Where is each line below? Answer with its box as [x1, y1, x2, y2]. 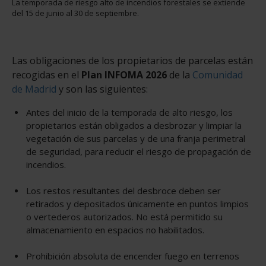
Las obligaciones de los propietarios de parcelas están [12, 54, 253, 68]
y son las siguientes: [59, 83, 148, 96]
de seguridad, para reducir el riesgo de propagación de [26, 145, 251, 158]
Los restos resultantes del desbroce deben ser [26, 185, 221, 197]
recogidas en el [12, 68, 81, 82]
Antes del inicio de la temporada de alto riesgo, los [26, 106, 233, 119]
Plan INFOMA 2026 [81, 68, 167, 82]
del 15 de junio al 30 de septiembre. [12, 8, 139, 19]
